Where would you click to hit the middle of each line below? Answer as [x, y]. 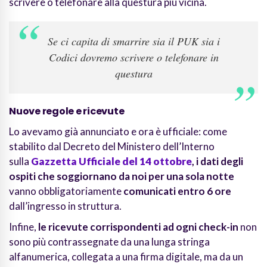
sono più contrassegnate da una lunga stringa [109, 242]
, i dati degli [218, 162]
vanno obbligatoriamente [66, 191]
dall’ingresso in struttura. [65, 206]
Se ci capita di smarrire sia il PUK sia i [133, 41]
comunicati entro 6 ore [177, 191]
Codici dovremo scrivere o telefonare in [133, 58]
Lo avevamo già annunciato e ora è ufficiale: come [118, 132]
